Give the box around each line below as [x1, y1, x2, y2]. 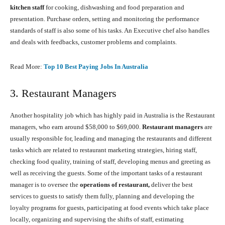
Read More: [10, 63, 44, 71]
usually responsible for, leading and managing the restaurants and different [10, 135, 212, 143]
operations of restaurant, [80, 181, 150, 189]
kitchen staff [10, 4, 46, 12]
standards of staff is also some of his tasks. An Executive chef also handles [10, 27, 209, 35]
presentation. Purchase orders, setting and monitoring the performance [10, 15, 199, 23]
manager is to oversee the [10, 181, 80, 189]
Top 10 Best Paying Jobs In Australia [44, 63, 148, 71]
